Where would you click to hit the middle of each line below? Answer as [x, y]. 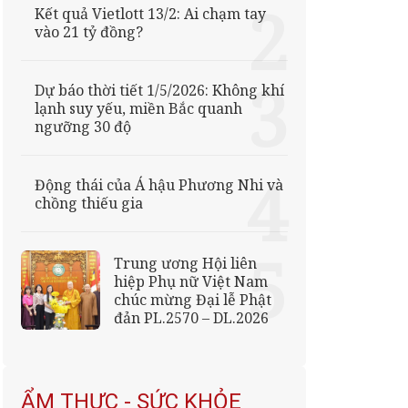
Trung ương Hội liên [185, 263]
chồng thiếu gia [88, 203]
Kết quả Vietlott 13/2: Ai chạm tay [150, 13]
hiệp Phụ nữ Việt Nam [190, 281]
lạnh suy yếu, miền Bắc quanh [138, 108]
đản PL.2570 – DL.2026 [191, 317]
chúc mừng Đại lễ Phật [192, 299]
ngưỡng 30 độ [82, 126]
